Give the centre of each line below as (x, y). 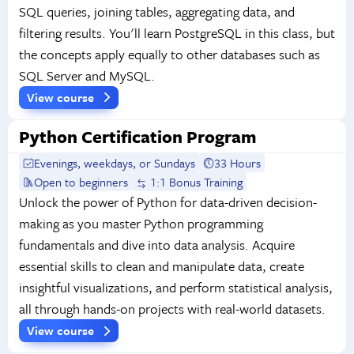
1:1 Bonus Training (195, 182)
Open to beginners (81, 182)
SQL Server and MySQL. (87, 75)
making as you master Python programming (141, 224)
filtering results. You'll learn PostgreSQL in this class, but (177, 33)
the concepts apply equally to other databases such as (169, 54)
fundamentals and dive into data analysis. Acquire (156, 245)
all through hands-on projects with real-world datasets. (172, 309)
